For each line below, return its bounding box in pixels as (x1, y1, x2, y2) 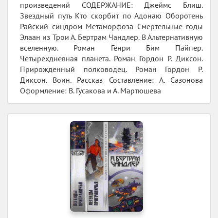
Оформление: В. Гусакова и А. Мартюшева (20, 86, 161, 96)
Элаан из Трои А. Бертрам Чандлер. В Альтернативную (20, 32, 203, 42)
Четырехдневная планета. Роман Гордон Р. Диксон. (20, 54, 203, 64)
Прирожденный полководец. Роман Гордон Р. (20, 64, 203, 74)
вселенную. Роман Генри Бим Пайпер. (20, 43, 203, 53)
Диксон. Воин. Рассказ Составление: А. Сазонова (20, 75, 203, 85)
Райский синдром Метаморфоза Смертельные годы (20, 21, 203, 32)
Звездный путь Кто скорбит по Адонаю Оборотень (20, 11, 203, 21)
